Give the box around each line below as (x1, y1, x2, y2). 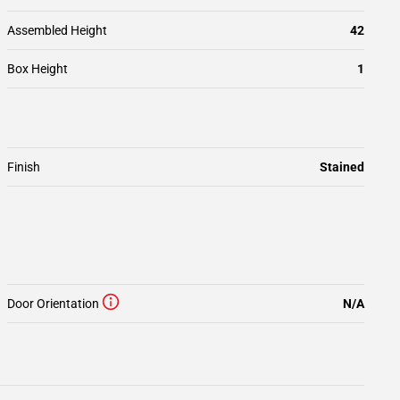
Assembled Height (7, 23, 107, 37)
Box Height (7, 62, 68, 76)
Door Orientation (7, 296, 99, 311)
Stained (320, 160, 364, 174)
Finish (7, 160, 40, 174)
